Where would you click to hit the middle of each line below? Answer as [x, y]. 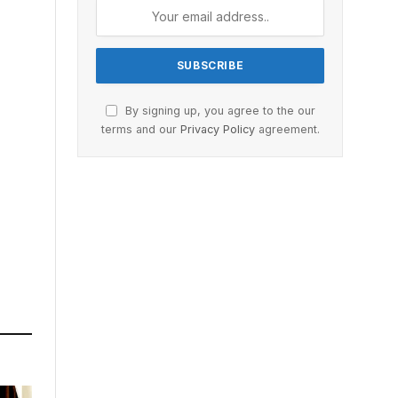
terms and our [140, 129]
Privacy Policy [217, 129]
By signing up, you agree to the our [218, 110]
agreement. [287, 129]
